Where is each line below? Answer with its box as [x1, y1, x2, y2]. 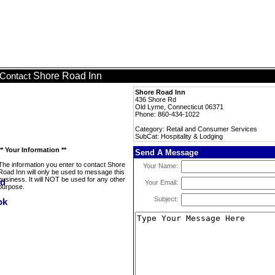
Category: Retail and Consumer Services [135, 125, 257, 133]
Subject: [154, 195, 178, 203]
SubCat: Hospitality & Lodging [135, 133, 223, 140]
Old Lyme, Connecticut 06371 [135, 103, 223, 110]
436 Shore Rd [135, 96, 176, 103]
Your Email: [145, 179, 178, 186]
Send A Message [135, 148, 198, 157]
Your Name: [143, 162, 178, 169]
